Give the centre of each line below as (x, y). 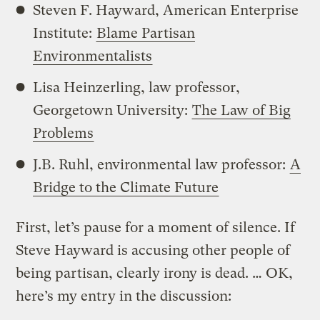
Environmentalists (93, 56)
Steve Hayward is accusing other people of (153, 250)
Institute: (65, 33)
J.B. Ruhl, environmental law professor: (161, 164)
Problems (64, 133)
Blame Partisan (146, 33)
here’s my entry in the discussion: (124, 296)
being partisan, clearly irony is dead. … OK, (155, 273)
